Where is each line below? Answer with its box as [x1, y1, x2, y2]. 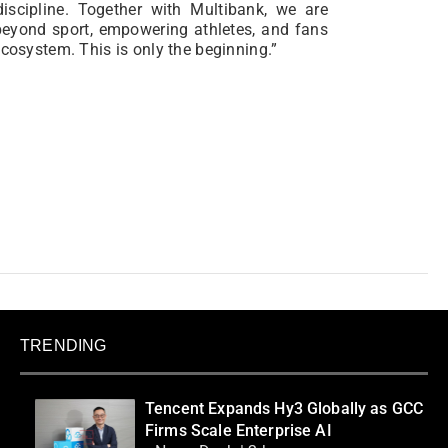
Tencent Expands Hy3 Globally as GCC [145, 398, 424, 418]
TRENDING [20, 336, 107, 354]
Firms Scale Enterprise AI [145, 420, 332, 440]
